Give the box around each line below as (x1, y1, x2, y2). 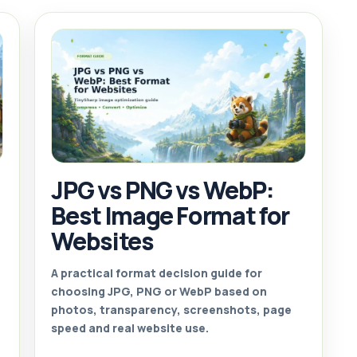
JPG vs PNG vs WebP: (51, 173, 274, 206)
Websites (51, 224, 154, 257)
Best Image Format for (51, 198, 289, 232)
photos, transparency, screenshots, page (51, 301, 292, 317)
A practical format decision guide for (51, 265, 263, 280)
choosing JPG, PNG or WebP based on (51, 283, 268, 299)
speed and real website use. (51, 320, 210, 335)
